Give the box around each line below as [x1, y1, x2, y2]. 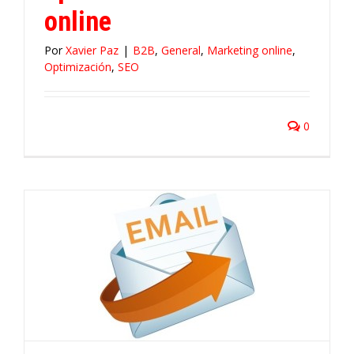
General [161, 43, 201, 58]
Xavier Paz [66, 43, 119, 58]
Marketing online [207, 43, 292, 58]
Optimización [44, 59, 111, 74]
